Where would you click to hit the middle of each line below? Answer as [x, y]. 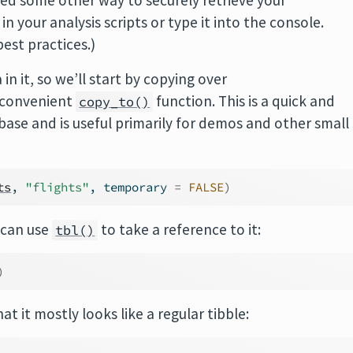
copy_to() [115, 102]
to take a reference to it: [180, 229]
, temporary [132, 187]
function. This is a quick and [244, 101]
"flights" [58, 187]
